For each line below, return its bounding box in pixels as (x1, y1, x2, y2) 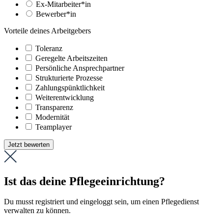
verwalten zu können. (4, 206, 71, 215)
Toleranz (35, 44, 62, 53)
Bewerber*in (36, 9, 76, 18)
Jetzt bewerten (8, 140, 50, 148)
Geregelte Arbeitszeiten (35, 54, 108, 62)
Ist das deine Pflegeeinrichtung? (4, 174, 165, 188)
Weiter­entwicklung (35, 93, 94, 102)
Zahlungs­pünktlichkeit (35, 83, 105, 92)
